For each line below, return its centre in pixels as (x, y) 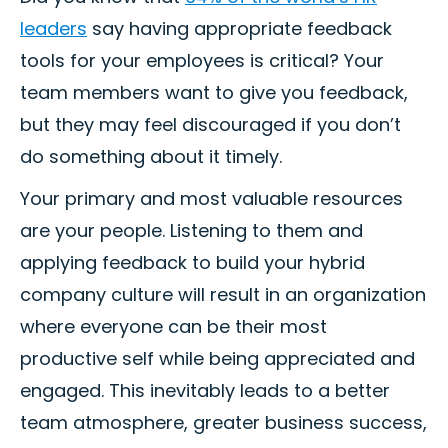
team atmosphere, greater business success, (223, 423)
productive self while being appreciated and (217, 359)
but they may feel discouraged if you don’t (210, 125)
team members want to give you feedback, (214, 93)
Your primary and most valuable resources (211, 199)
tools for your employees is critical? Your (202, 61)
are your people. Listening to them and (191, 231)
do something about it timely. (151, 157)
